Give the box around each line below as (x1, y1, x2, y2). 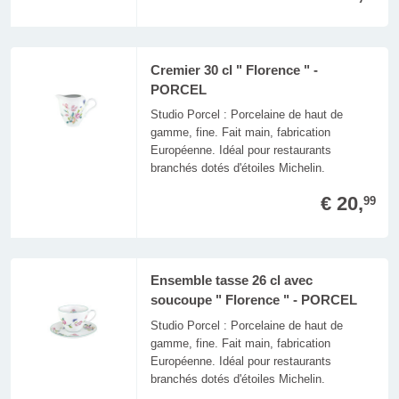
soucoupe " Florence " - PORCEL (150, 293, 357, 308)
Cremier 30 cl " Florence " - (150, 62, 318, 77)
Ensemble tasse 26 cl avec (150, 273, 313, 289)
